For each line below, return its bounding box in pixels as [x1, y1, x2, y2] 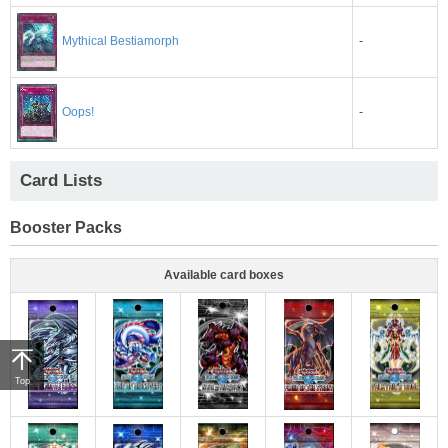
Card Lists [20, 170, 102, 190]
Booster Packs [10, 217, 122, 236]
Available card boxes [164, 267, 284, 282]
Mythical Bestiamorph [62, 34, 179, 49]
